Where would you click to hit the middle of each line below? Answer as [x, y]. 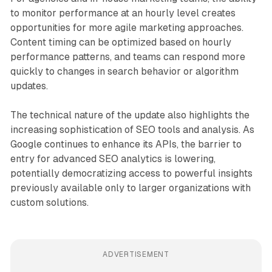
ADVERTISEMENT [136, 255]
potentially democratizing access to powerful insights [131, 174]
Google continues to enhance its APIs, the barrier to [126, 144]
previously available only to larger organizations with [130, 188]
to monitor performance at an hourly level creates [123, 13]
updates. [29, 86]
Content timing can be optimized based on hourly [121, 42]
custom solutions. [49, 203]
